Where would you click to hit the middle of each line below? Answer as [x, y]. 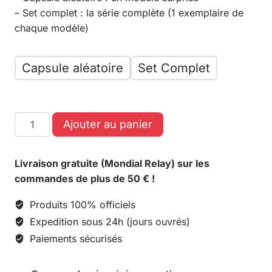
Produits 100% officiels [81, 204]
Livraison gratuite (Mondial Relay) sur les [112, 163]
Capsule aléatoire [73, 68]
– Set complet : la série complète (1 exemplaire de [129, 12]
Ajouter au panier [108, 124]
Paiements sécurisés [74, 238]
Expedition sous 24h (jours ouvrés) [108, 221]
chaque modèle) [52, 28]
